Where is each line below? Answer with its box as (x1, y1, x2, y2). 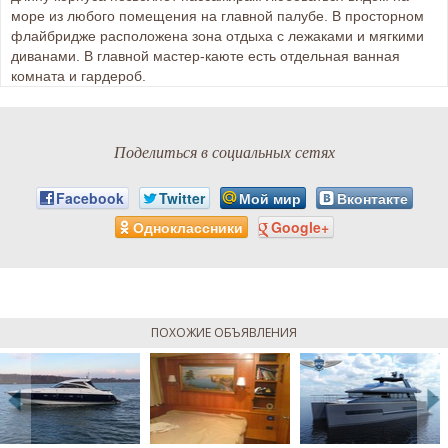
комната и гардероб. (11, 68, 146, 85)
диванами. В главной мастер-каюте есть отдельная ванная (11, 48, 400, 65)
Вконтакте (336, 188, 408, 209)
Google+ (270, 216, 329, 237)
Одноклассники (132, 216, 243, 237)
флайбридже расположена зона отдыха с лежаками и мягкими (11, 28, 424, 45)
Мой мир (238, 188, 301, 209)
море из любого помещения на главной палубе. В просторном (11, 8, 424, 25)
